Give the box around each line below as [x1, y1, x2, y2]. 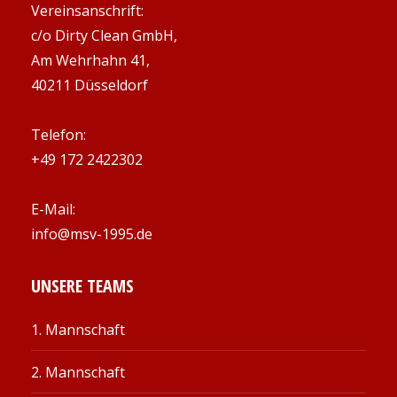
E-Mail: [31, 198, 75, 219]
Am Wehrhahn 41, [31, 50, 150, 70]
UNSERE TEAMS [31, 273, 134, 298]
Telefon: [31, 124, 86, 144]
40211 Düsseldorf [31, 74, 148, 95]
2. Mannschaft [31, 362, 125, 382]
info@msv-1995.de [31, 223, 152, 244]
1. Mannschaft [31, 319, 125, 339]
